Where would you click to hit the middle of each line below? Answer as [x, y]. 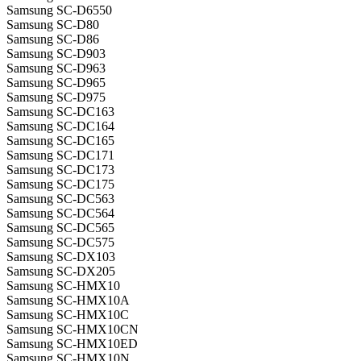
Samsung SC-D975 [56, 98]
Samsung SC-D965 [56, 83]
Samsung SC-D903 [56, 54]
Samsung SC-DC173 [60, 170]
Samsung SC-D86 [53, 39]
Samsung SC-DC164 [60, 127]
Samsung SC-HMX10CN [73, 330]
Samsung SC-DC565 [60, 228]
